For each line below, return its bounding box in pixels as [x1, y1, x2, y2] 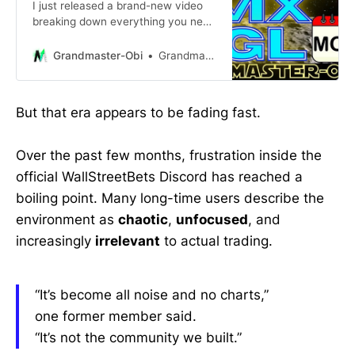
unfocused [176, 212, 248, 228]
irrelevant [95, 233, 160, 250]
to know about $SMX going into [32, 31, 193, 44]
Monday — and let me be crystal [32, 47, 199, 60]
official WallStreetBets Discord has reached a [16, 169, 303, 185]
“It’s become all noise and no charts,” [35, 287, 269, 303]
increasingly [16, 233, 95, 250]
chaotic [118, 212, 168, 228]
